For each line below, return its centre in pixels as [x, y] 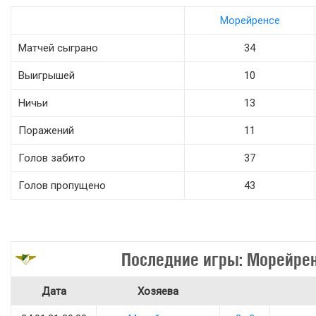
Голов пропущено [62, 186]
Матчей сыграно [58, 48]
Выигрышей [47, 75]
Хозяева [158, 291]
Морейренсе [250, 20]
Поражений [46, 130]
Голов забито [52, 158]
